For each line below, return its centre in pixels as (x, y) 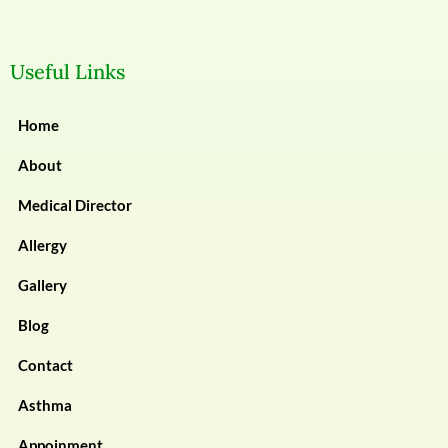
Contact (45, 365)
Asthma (45, 405)
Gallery (42, 285)
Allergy (42, 245)
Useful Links (67, 72)
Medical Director (75, 205)
